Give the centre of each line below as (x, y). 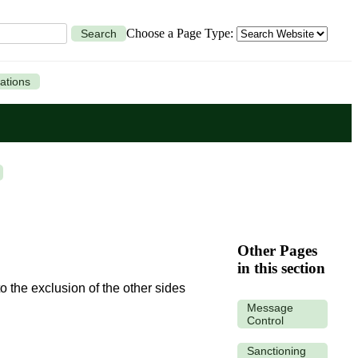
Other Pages (277, 250)
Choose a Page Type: (181, 33)
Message (270, 307)
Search (99, 34)
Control (265, 320)
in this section (281, 268)
